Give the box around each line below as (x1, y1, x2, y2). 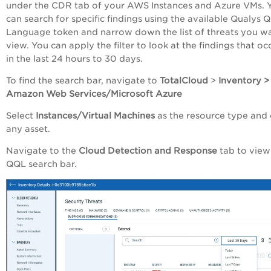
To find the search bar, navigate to (6, 75, 160, 85)
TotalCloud (160, 75, 211, 85)
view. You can (6, 40, 69, 50)
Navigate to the (6, 145, 76, 155)
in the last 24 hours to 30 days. (6, 53, 143, 64)
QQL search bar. (6, 158, 77, 169)
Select (6, 110, 36, 120)
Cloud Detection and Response (76, 145, 217, 155)
